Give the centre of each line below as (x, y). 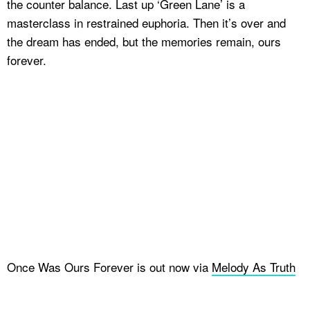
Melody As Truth (254, 266)
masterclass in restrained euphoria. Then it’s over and (146, 22)
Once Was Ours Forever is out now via (109, 266)
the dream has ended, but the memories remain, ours (144, 41)
